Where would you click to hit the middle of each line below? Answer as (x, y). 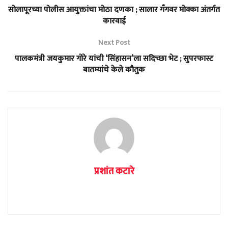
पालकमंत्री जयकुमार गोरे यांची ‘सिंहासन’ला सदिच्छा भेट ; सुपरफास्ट (114, 59)
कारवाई (114, 21)
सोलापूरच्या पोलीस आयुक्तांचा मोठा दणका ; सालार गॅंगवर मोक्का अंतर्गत (114, 10)
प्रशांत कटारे (114, 171)
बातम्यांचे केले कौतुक (114, 70)
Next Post (114, 42)
